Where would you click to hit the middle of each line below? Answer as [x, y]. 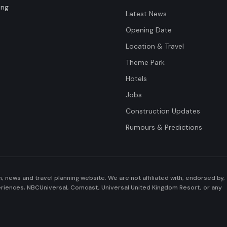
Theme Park [145, 62]
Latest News [146, 14]
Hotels [136, 79]
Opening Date [149, 30]
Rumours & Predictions [164, 127]
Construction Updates [163, 111]
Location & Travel [155, 46]
